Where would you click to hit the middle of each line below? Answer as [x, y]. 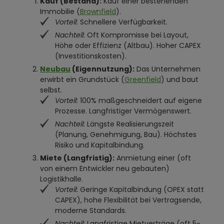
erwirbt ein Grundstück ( [82, 79]
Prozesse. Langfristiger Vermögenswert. [123, 111]
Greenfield [143, 79]
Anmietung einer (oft [153, 158]
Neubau [55, 69]
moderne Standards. [91, 210]
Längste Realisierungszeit [129, 124]
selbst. [51, 90]
